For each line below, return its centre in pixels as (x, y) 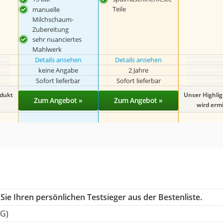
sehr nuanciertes (57, 39)
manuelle (46, 9)
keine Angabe (58, 70)
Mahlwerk (47, 49)
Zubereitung (50, 29)
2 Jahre (139, 70)
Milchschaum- (53, 19)
